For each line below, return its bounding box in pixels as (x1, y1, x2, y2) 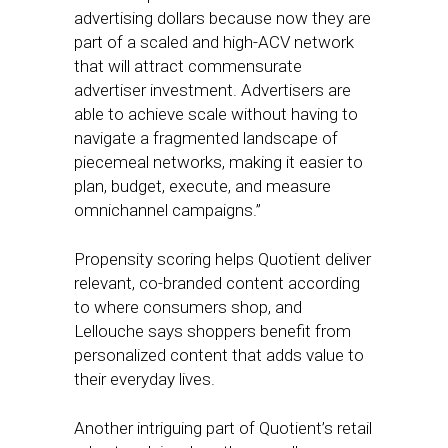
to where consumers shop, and (74, 297, 302, 317)
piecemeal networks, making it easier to (74, 152, 363, 172)
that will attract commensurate (74, 56, 302, 76)
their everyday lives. (74, 369, 215, 389)
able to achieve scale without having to (74, 104, 358, 124)
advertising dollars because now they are (74, 8, 371, 28)
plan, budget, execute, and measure (74, 176, 331, 196)
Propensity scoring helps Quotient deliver (74, 249, 371, 269)
